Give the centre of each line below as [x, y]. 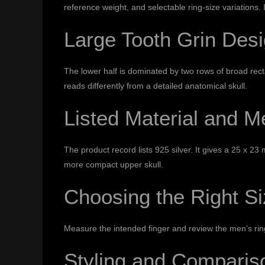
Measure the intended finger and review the [146, 229]
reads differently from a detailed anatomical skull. [155, 86]
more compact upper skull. [113, 165]
